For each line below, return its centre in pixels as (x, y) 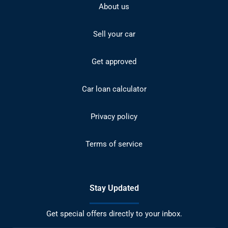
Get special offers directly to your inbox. (114, 213)
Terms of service (114, 144)
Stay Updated (114, 188)
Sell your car (114, 34)
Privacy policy (114, 116)
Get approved (114, 61)
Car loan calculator (114, 89)
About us (114, 6)
